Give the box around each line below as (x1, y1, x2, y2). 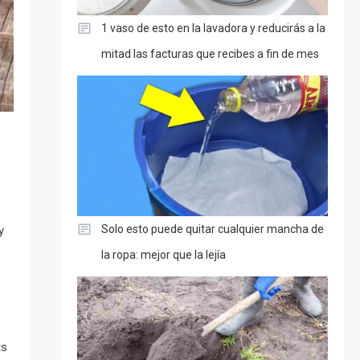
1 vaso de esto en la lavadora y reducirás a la (100, 21, 325, 35)
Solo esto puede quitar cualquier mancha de (100, 223, 324, 236)
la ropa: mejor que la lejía (100, 248, 226, 262)
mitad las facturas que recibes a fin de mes (100, 47, 319, 60)
